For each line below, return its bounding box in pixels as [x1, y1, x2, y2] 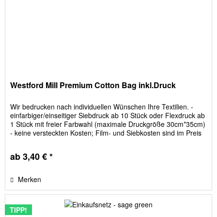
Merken [18, 174, 42, 184]
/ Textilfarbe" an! [10, 145, 61, 155]
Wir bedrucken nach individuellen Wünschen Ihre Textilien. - [10, 101, 194, 111]
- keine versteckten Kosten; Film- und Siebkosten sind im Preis [10, 127, 202, 138]
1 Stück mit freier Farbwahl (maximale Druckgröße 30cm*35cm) [10, 119, 206, 129]
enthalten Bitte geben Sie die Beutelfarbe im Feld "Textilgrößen [10, 136, 203, 146]
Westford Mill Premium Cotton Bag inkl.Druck [10, 79, 176, 91]
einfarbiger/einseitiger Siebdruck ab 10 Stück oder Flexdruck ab [10, 110, 205, 120]
